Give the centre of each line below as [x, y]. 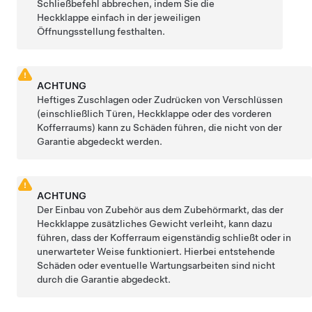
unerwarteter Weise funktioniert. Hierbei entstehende [156, 251]
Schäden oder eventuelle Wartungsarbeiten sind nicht [156, 265]
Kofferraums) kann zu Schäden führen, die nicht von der [160, 127]
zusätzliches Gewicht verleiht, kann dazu [181, 223]
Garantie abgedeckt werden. [100, 141]
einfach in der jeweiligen [145, 17]
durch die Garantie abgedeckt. [104, 279]
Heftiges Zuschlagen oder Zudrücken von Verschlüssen [160, 99]
